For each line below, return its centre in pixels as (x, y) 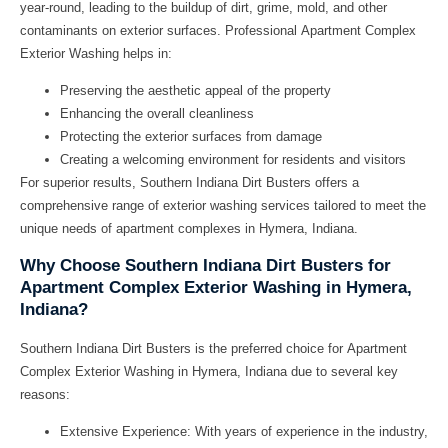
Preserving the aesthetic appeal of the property (195, 91)
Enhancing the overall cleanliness (157, 114)
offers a (335, 183)
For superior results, (80, 183)
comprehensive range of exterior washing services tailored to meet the (223, 206)
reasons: (45, 394)
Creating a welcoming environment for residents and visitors (233, 160)
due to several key (342, 371)
